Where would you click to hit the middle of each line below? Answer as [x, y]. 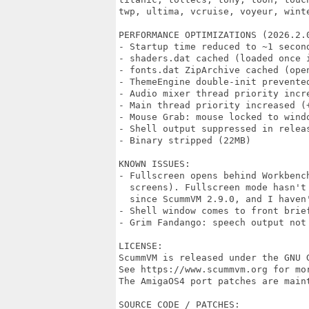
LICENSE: [141, 246]
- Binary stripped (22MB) [185, 140]
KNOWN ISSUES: [154, 164]
